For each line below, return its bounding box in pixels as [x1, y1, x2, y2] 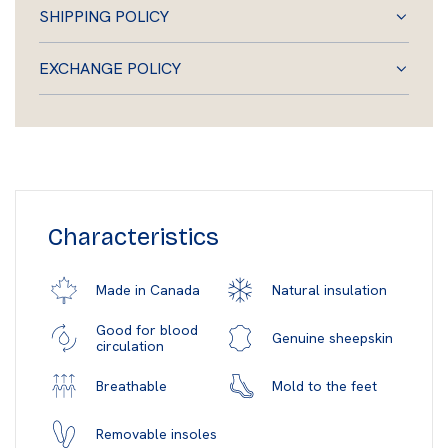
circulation [96, 337, 164, 356]
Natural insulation [272, 281, 387, 300]
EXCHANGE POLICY [39, 58, 181, 80]
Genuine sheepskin [272, 329, 393, 348]
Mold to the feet [272, 377, 377, 396]
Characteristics [48, 223, 219, 252]
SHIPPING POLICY [39, 6, 169, 28]
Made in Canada [96, 281, 200, 300]
